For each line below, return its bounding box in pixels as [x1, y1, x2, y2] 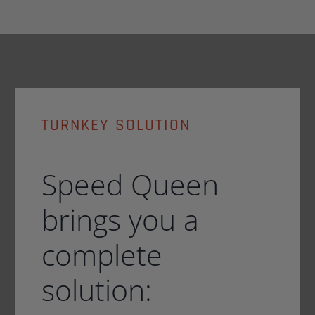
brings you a [41, 200, 199, 240]
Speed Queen [41, 165, 219, 205]
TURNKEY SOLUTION [41, 115, 191, 136]
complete [41, 235, 162, 275]
